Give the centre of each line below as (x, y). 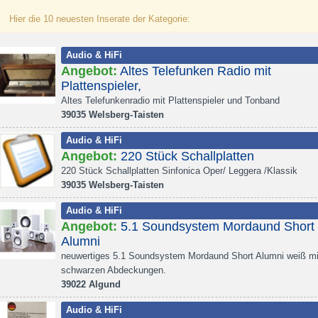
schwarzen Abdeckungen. (114, 270)
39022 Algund (91, 284)
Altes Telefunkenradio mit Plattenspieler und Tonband (170, 100)
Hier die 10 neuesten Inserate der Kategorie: (100, 19)
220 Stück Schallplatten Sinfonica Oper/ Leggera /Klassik (179, 171)
